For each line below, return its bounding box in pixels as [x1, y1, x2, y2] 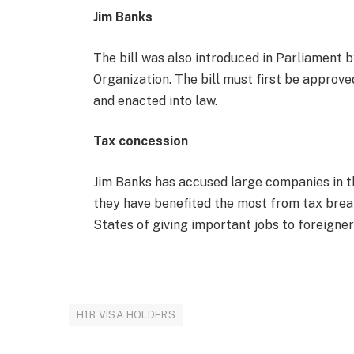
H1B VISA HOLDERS [77, 308, 176, 321]
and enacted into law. [92, 92, 217, 108]
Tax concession [92, 134, 188, 149]
